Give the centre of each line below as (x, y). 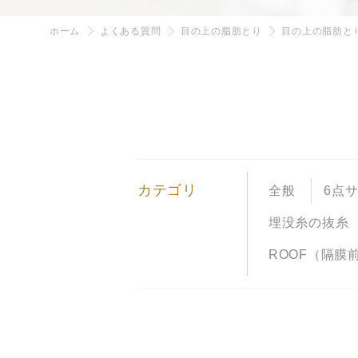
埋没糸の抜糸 (309, 223)
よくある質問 (130, 31)
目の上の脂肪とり (221, 31)
